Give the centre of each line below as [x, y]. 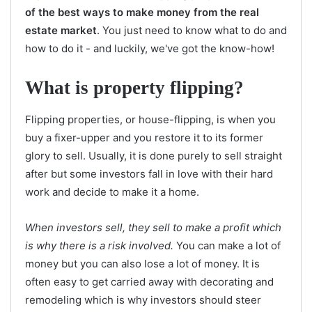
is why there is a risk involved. [99, 245]
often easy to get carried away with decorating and [149, 281]
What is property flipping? [134, 88]
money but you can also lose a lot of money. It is [142, 263]
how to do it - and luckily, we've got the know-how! [150, 49]
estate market [61, 31]
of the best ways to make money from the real [142, 13]
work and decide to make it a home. [112, 192]
